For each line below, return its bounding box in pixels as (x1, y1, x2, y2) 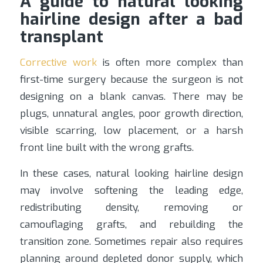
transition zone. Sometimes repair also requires (19, 234, 244, 248)
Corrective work (19, 56, 97, 70)
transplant (19, 25, 103, 48)
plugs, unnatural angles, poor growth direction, (19, 107, 244, 121)
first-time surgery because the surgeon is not (19, 73, 244, 87)
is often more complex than (96, 56, 244, 70)
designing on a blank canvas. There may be (19, 90, 244, 104)
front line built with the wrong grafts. (19, 141, 194, 155)
